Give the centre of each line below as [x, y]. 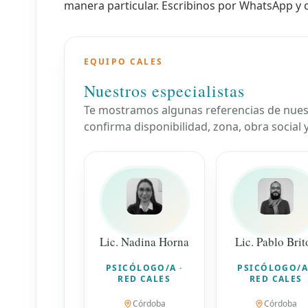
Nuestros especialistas [164, 91]
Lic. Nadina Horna [144, 241]
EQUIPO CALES [123, 62]
